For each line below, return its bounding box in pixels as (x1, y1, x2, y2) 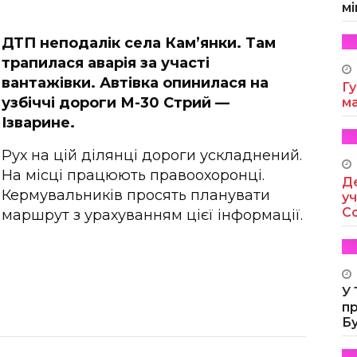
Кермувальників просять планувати (2, 186, 270, 204)
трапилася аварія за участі (2, 53, 210, 72)
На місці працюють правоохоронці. (2, 166, 265, 184)
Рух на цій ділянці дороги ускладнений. (2, 146, 302, 164)
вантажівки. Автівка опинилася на (2, 73, 269, 92)
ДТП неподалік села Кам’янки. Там (2, 33, 276, 52)
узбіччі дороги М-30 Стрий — (2, 93, 229, 112)
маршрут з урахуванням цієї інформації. (2, 206, 303, 224)
